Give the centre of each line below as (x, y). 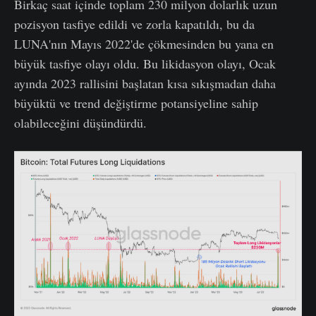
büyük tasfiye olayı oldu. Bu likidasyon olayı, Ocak (145, 63)
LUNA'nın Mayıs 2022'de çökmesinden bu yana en (144, 43)
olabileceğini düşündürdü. (80, 122)
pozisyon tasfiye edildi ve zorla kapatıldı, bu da (134, 24)
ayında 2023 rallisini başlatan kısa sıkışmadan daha (145, 83)
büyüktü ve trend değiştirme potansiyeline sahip (136, 103)
